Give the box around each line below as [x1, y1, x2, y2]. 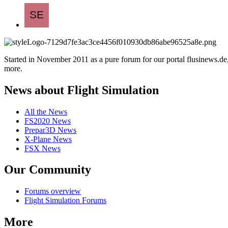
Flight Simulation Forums [24, 196, 106, 205]
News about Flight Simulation [4, 83, 159, 97]
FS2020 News [24, 116, 71, 125]
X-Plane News [24, 134, 72, 144]
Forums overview [24, 187, 81, 196]
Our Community [4, 163, 91, 177]
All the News [24, 107, 67, 116]
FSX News [24, 144, 61, 153]
